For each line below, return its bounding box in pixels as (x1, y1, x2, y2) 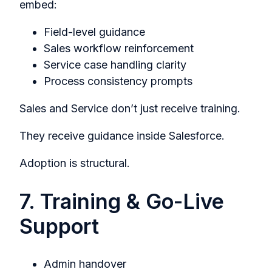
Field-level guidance (44, 25, 145, 39)
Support (19, 213, 99, 239)
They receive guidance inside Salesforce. (19, 129, 225, 143)
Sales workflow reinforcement (44, 42, 194, 55)
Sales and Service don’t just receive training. (19, 102, 240, 115)
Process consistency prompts (44, 75, 192, 88)
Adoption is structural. (19, 157, 130, 170)
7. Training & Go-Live (19, 188, 224, 214)
